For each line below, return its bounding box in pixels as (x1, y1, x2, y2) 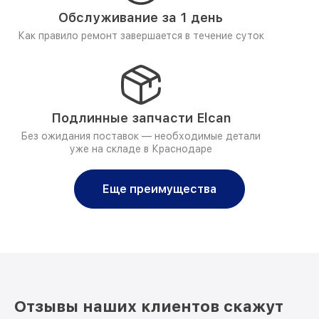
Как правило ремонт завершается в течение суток (17, 30, 264, 41)
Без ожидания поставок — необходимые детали (21, 130, 261, 142)
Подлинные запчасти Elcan (51, 110, 231, 125)
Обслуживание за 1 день (58, 10, 223, 25)
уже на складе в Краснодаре (69, 143, 212, 155)
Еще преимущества (103, 182, 216, 196)
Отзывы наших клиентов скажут (14, 297, 283, 315)
